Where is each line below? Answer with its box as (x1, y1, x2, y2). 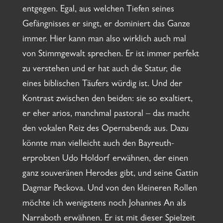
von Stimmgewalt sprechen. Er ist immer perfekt (22, 50, 199, 60)
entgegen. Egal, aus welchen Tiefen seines (22, 5, 174, 15)
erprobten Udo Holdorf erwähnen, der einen (22, 155, 188, 164)
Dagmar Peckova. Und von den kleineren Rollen (22, 185, 197, 194)
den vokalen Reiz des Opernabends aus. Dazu (22, 125, 189, 134)
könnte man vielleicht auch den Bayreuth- (22, 140, 174, 149)
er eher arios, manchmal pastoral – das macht (22, 110, 190, 119)
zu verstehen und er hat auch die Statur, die (22, 65, 181, 75)
